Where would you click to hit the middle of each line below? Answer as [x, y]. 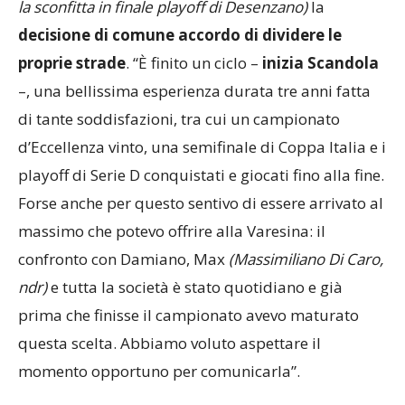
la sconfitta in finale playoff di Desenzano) [163, 40]
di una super [66, 12]
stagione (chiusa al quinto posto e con [244, 12]
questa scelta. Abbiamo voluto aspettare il [170, 377]
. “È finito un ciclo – [194, 96]
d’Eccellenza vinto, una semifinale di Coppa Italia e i [202, 180]
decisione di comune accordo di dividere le [180, 68]
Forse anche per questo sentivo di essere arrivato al [201, 236]
